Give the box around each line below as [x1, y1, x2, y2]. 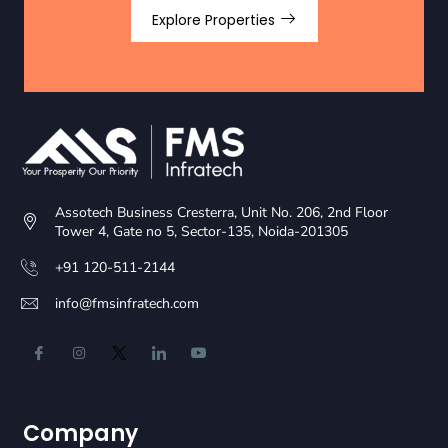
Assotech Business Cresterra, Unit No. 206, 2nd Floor [55, 202, 389, 222]
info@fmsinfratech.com [55, 293, 200, 313]
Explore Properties [151, 9, 279, 30]
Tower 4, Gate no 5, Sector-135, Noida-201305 [55, 221, 349, 241]
